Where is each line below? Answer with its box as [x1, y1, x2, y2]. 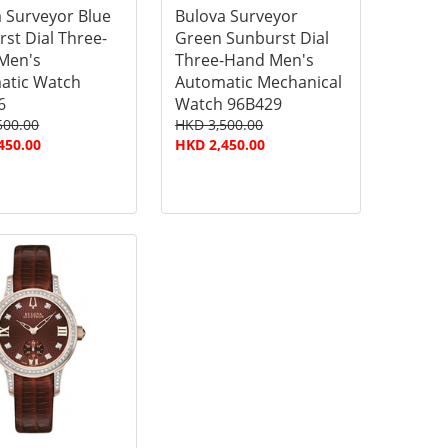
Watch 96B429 [175, 93, 283, 115]
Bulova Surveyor [175, 5, 299, 27]
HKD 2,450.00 [175, 135, 266, 154]
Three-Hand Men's [175, 49, 315, 71]
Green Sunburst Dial [175, 27, 330, 49]
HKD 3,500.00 [175, 115, 264, 134]
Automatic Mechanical [175, 71, 343, 93]
